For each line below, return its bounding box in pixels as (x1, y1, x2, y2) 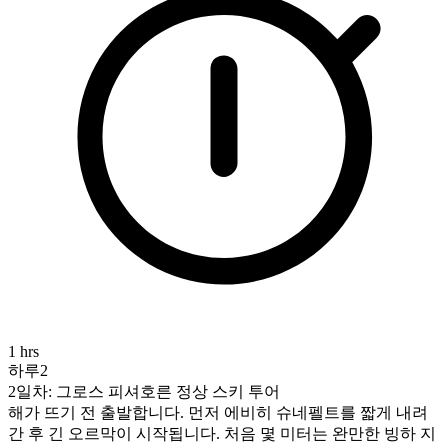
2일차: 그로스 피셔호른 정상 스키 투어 (8, 383, 280, 401)
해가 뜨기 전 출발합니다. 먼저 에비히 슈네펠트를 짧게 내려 (8, 404, 428, 422)
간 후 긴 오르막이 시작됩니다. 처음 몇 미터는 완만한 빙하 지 (8, 425, 436, 443)
